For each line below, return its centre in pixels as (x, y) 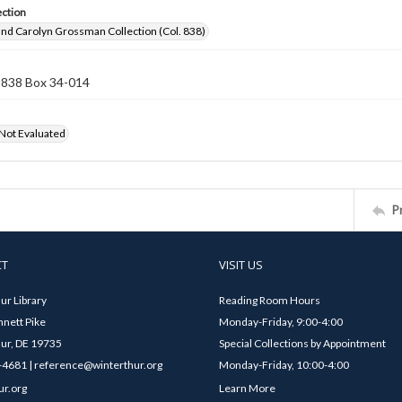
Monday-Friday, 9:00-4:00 (281, 322)
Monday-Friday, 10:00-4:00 (284, 365)
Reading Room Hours (270, 300)
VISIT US (241, 265)
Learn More (247, 388)
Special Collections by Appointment (302, 343)
